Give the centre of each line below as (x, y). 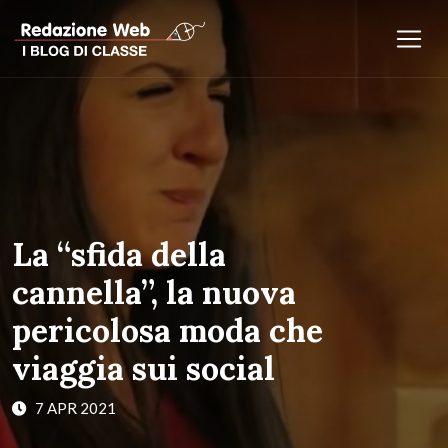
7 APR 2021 (74, 408)
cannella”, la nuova (154, 292)
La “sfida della (119, 254)
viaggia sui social (143, 368)
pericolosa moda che (167, 330)
